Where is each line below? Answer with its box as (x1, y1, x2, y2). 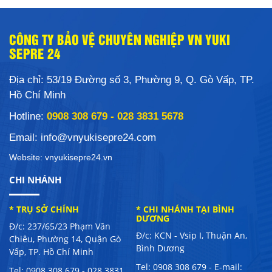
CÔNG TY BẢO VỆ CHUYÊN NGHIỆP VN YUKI (9, 29, 230, 49)
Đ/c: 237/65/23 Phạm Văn (9, 220, 110, 232)
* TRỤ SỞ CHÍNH (9, 203, 79, 215)
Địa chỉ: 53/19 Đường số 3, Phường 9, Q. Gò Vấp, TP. (9, 73, 254, 86)
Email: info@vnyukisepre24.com (9, 131, 156, 143)
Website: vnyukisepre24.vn (9, 152, 112, 162)
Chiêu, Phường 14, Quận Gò (9, 233, 121, 245)
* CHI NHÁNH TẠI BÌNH (136, 203, 234, 215)
